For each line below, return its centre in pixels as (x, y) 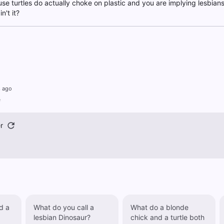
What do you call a (63, 207)
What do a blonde (159, 207)
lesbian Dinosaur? (62, 217)
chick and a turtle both (167, 217)
